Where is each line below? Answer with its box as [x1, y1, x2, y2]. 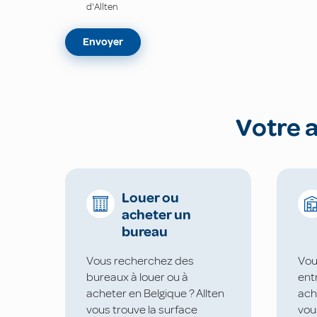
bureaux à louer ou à [86, 269, 188, 284]
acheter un [122, 206, 191, 224]
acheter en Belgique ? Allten [86, 285, 224, 301]
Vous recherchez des [86, 253, 194, 268]
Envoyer [83, 35, 123, 50]
